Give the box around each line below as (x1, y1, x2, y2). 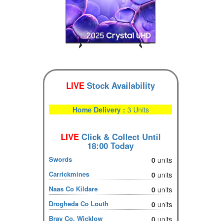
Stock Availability (84, 79, 155, 91)
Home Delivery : (72, 104, 127, 114)
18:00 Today (87, 139, 134, 151)
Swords (49, 154, 73, 164)
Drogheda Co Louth (49, 198, 109, 208)
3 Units (127, 104, 149, 114)
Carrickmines (49, 169, 90, 179)
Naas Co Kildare (49, 184, 98, 193)
